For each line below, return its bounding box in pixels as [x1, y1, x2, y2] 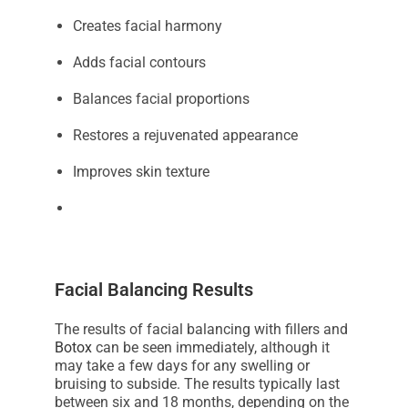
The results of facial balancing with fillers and [55, 320, 348, 338]
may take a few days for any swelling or [55, 356, 310, 374]
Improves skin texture [73, 162, 209, 180]
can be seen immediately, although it [92, 338, 330, 356]
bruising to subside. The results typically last [55, 374, 340, 393]
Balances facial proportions [73, 89, 250, 107]
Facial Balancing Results [55, 278, 253, 301]
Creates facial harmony [73, 16, 222, 35]
